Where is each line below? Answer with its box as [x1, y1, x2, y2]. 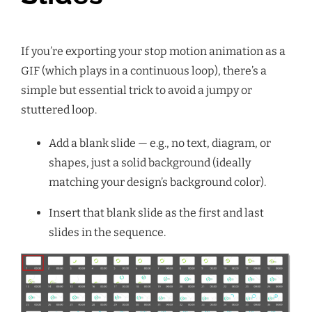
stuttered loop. [21, 102, 97, 116]
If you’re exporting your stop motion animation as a [21, 44, 286, 58]
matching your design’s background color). [49, 175, 266, 189]
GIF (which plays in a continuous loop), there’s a [21, 63, 267, 77]
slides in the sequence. [49, 225, 166, 239]
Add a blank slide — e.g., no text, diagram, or [49, 136, 271, 150]
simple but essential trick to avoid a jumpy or [21, 83, 252, 97]
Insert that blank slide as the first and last [49, 205, 264, 219]
